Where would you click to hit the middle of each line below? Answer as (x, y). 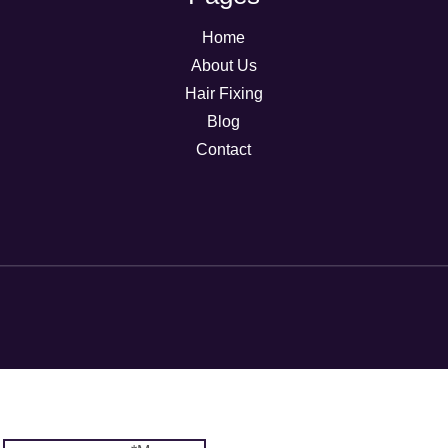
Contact (224, 149)
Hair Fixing (223, 93)
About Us (223, 65)
